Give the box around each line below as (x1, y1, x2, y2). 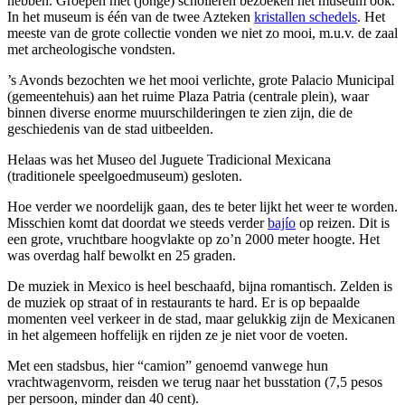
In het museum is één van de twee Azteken (7, 8, 254, 24)
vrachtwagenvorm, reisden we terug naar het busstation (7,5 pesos (7, 373, 382, 390)
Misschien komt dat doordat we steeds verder (7, 214, 268, 231)
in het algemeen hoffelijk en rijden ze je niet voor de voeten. (7, 326, 348, 343)
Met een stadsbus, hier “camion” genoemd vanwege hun (7, 357, 328, 373)
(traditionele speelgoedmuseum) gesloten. (7, 167, 242, 184)
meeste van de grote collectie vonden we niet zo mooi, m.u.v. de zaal (7, 24, 398, 41)
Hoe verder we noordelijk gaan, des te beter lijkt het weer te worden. (7, 198, 398, 214)
